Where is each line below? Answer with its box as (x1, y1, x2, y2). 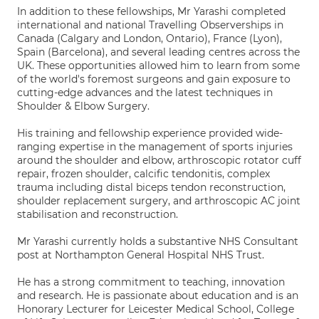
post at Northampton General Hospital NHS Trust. (17, 249, 264, 261)
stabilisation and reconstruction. (17, 208, 178, 221)
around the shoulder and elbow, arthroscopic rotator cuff (17, 154, 301, 167)
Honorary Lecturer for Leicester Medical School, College (17, 303, 294, 315)
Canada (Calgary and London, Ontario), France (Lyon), (17, 32, 282, 45)
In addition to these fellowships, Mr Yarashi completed (17, 5, 286, 18)
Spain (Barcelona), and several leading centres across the (17, 46, 300, 58)
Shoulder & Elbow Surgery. (17, 100, 150, 113)
